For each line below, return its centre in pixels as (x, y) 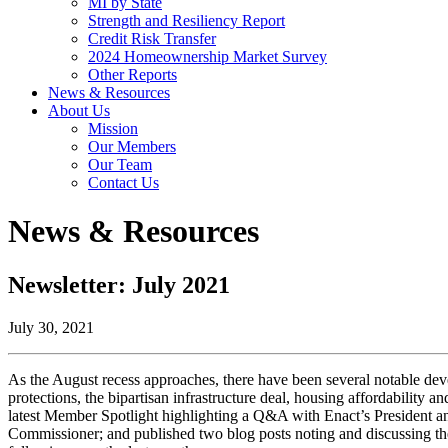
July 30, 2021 (51, 327)
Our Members (132, 146)
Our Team (120, 164)
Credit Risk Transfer (152, 38)
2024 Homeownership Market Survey (207, 56)
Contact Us (123, 182)
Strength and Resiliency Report (186, 20)
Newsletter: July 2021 (119, 284)
